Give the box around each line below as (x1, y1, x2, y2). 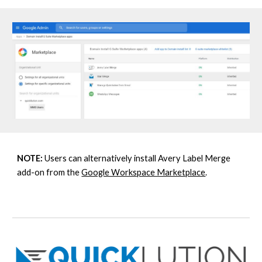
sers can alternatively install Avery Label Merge (50, 153, 231, 163)
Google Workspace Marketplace (81, 167, 206, 177)
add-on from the (17, 167, 82, 177)
